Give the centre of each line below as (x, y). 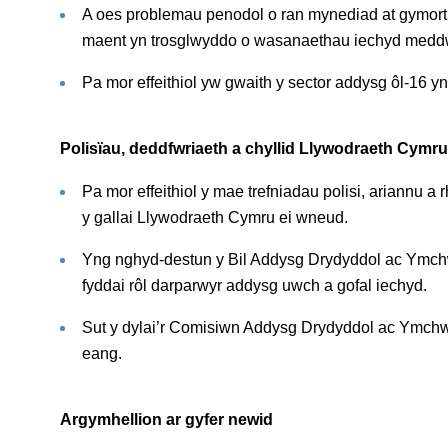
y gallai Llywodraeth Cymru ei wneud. (214, 217)
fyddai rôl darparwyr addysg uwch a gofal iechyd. (254, 285)
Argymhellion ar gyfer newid (166, 419)
